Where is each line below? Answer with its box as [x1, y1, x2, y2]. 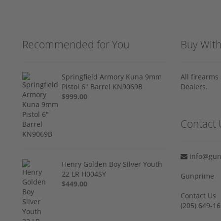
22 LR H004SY [62, 169, 107, 179]
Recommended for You [22, 37, 129, 51]
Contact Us [181, 190, 216, 200]
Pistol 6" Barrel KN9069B [62, 81, 143, 91]
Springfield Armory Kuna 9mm [62, 72, 162, 81]
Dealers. [181, 81, 208, 91]
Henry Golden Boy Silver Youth [62, 159, 163, 169]
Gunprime [181, 171, 214, 181]
